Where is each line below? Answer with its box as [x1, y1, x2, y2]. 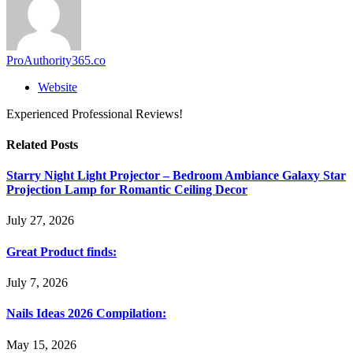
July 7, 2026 [6, 276, 68, 290]
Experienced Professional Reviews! [6, 106, 183, 121]
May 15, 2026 [6, 337, 76, 351]
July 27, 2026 [6, 214, 74, 228]
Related [6, 137, 50, 151]
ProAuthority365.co [6, 53, 106, 67]
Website [38, 80, 77, 94]
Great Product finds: [6, 244, 117, 258]
